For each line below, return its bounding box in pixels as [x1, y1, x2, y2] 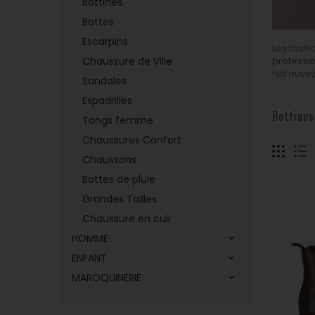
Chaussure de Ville [82, 54, 172, 68]
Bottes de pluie [82, 172, 155, 186]
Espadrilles [82, 94, 132, 108]
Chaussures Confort [82, 133, 181, 147]
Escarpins [82, 34, 128, 49]
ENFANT [72, 251, 107, 265]
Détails [272, 79, 303, 93]
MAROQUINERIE [72, 271, 141, 285]
